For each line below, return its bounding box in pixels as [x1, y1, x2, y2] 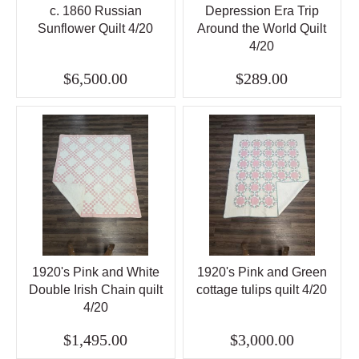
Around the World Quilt [197, 21, 327, 35]
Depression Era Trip [204, 3, 319, 18]
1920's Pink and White [31, 265, 159, 280]
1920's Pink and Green [196, 265, 327, 280]
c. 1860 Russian [49, 3, 142, 18]
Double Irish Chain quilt [28, 283, 163, 297]
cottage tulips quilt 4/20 [196, 283, 328, 297]
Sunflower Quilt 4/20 [38, 21, 154, 35]
